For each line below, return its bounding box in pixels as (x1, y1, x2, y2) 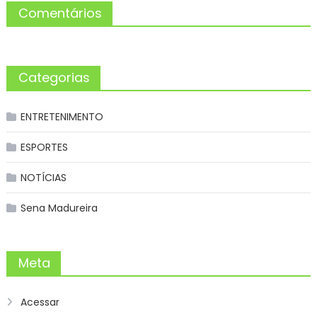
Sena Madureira (20, 200, 98, 215)
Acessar (20, 294, 59, 309)
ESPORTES (20, 139, 68, 154)
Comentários (18, 4, 102, 22)
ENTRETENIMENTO (20, 109, 103, 124)
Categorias (18, 68, 90, 86)
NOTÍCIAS (20, 170, 67, 185)
